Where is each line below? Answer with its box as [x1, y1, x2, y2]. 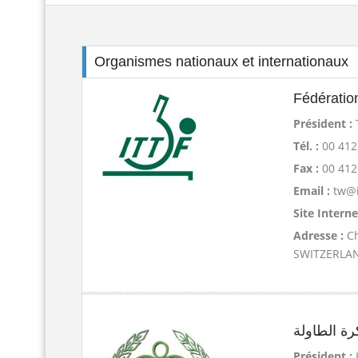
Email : [293, 183, 334, 198]
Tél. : [293, 138, 323, 153]
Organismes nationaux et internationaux [94, 54, 348, 70]
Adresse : [293, 228, 348, 243]
